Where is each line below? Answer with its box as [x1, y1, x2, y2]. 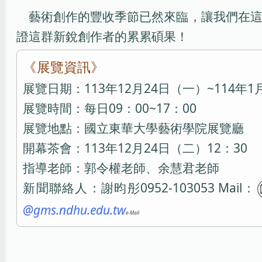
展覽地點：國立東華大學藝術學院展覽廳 [23, 120, 244, 137]
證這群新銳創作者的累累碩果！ [16, 28, 188, 45]
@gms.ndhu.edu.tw [23, 202, 126, 219]
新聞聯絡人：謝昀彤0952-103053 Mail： [23, 180, 256, 196]
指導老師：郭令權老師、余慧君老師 [23, 160, 220, 177]
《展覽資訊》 [23, 60, 105, 75]
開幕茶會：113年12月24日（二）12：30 [23, 140, 248, 157]
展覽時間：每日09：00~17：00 [23, 100, 197, 117]
